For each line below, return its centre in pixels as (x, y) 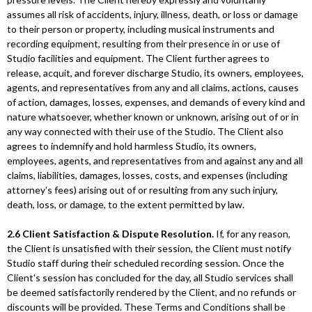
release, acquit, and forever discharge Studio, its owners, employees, (155, 73)
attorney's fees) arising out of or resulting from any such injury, (142, 190)
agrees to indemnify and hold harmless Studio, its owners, (132, 146)
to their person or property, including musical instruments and (141, 29)
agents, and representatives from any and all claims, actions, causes (153, 87)
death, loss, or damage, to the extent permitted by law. (126, 204)
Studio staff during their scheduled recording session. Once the (146, 263)
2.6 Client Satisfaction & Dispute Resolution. (110, 234)
